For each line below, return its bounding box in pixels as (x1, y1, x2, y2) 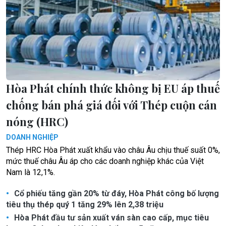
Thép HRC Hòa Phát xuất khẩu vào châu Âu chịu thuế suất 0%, (6, 145, 220, 155)
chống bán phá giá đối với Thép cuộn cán (6, 97, 217, 112)
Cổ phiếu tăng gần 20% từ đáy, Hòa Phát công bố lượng (12, 188, 219, 198)
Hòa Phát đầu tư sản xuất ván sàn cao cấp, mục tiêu (12, 212, 209, 222)
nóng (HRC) (6, 114, 68, 129)
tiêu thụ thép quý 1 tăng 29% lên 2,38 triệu (6, 199, 163, 209)
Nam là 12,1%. (6, 167, 55, 177)
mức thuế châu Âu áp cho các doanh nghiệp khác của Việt (6, 156, 204, 166)
